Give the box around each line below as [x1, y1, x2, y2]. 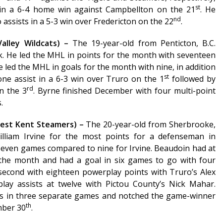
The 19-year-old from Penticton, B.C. [72, 38, 216, 49]
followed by [169, 73, 216, 85]
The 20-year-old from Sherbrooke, [86, 119, 216, 130]
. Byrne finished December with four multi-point [33, 85, 216, 97]
